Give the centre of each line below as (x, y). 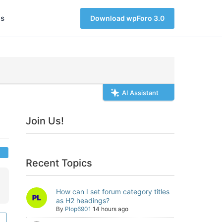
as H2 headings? (83, 200)
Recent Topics (59, 163)
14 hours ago (111, 209)
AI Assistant (140, 93)
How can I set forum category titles (113, 192)
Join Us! (45, 121)
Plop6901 (78, 209)
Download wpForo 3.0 (127, 18)
